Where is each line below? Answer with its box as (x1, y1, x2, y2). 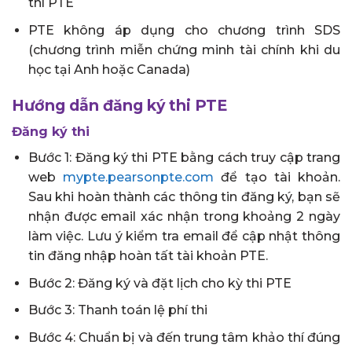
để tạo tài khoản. (214, 170, 341, 185)
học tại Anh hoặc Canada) (27, 61, 190, 77)
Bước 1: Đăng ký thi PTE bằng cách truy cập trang (27, 150, 340, 166)
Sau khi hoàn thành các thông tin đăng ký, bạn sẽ (27, 189, 340, 205)
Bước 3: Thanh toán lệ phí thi (27, 302, 207, 318)
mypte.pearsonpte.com (63, 170, 214, 185)
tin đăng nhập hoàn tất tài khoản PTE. (27, 248, 268, 264)
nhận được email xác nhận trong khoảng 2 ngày (27, 209, 340, 225)
